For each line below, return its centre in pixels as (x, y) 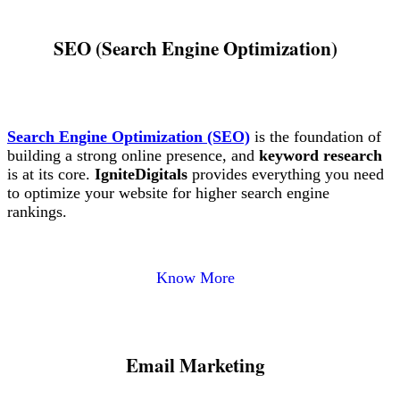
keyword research (318, 155)
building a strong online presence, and (131, 155)
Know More (196, 278)
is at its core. (51, 174)
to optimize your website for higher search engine (168, 193)
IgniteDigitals (141, 174)
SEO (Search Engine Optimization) (196, 47)
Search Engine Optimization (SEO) (129, 137)
